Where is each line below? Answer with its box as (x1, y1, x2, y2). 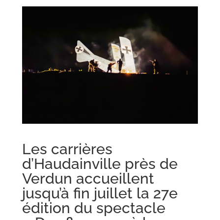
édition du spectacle (22, 199, 165, 217)
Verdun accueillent (22, 169, 154, 187)
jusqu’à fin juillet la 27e (22, 184, 178, 202)
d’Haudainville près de (22, 155, 178, 172)
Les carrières (22, 140, 112, 158)
